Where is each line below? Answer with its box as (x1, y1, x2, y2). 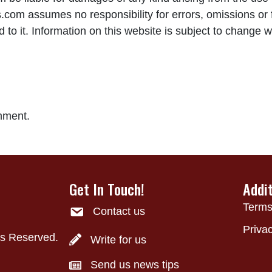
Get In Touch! (69, 178, 144, 200)
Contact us (93, 205, 145, 218)
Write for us (90, 234, 146, 246)
